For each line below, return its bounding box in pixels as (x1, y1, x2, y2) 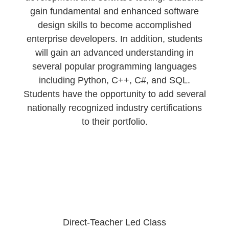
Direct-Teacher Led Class (63, 217, 166, 227)
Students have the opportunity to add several (23, 89, 206, 99)
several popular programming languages (32, 61, 197, 72)
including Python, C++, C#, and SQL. (39, 75, 190, 85)
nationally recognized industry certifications (27, 103, 202, 113)
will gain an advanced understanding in (35, 48, 194, 58)
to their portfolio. (81, 117, 148, 127)
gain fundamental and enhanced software (30, 6, 199, 16)
